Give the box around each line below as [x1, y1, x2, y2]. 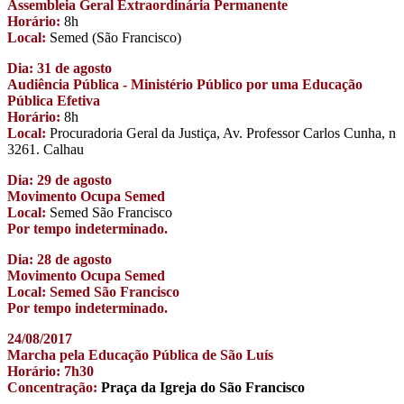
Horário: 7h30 [7, 363, 94, 380]
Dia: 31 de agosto [7, 60, 112, 77]
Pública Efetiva [7, 93, 100, 109]
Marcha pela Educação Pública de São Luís [7, 347, 273, 363]
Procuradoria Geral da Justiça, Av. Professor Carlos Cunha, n [46, 125, 396, 142]
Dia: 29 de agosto [7, 172, 112, 188]
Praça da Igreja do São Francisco [97, 380, 305, 396]
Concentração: [7, 380, 97, 396]
